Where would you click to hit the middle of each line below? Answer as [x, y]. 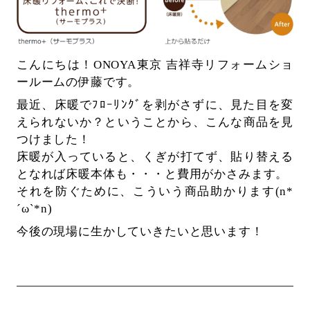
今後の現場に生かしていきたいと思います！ [140, 232]
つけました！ [53, 139]
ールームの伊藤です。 [78, 82]
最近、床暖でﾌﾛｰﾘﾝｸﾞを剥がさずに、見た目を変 [155, 104]
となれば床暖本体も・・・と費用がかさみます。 [152, 174]
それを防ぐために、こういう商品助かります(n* [155, 191]
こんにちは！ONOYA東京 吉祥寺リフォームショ [155, 64]
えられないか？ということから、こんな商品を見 [155, 122]
